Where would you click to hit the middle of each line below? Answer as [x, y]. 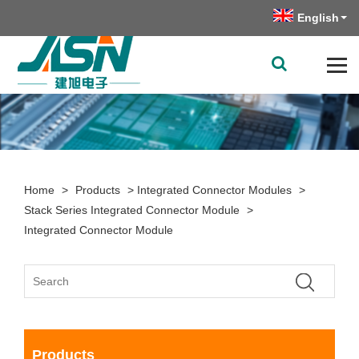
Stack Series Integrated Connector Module [132, 210]
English [318, 18]
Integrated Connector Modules [214, 190]
